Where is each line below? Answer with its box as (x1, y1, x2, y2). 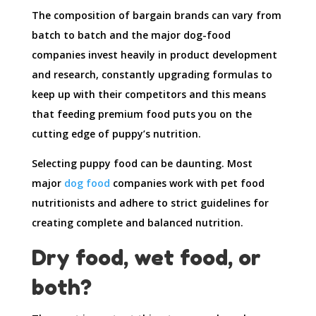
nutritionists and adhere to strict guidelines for (31, 196, 269, 210)
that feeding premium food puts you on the (31, 107, 252, 121)
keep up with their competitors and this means (31, 87, 266, 102)
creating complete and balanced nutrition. (31, 216, 243, 230)
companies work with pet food (109, 176, 265, 190)
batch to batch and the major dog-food (31, 28, 231, 42)
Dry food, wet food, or (31, 245, 261, 271)
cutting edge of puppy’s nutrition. (31, 127, 201, 141)
